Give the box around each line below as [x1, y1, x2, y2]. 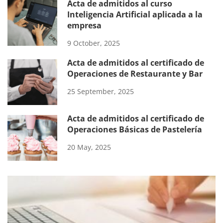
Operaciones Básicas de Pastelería [67, 123, 202, 135]
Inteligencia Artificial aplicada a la [67, 8, 203, 20]
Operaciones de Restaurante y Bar [67, 68, 203, 79]
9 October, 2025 [67, 38, 120, 48]
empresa [67, 19, 102, 31]
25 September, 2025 [67, 86, 134, 96]
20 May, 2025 [67, 142, 111, 152]
